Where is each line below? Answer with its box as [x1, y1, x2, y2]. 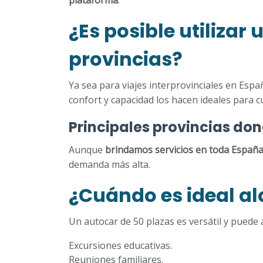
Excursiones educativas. [69, 239, 172, 252]
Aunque [69, 143, 105, 156]
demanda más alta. [69, 158, 150, 171]
